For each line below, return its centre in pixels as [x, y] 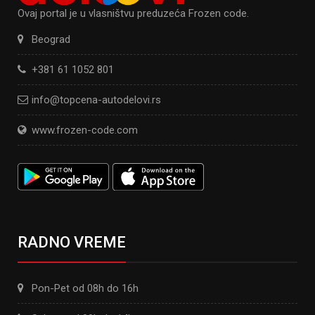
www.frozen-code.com [85, 130]
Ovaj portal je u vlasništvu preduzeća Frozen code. [133, 14]
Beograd [51, 40]
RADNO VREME [72, 242]
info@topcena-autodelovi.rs [96, 100]
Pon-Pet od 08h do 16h [85, 288]
